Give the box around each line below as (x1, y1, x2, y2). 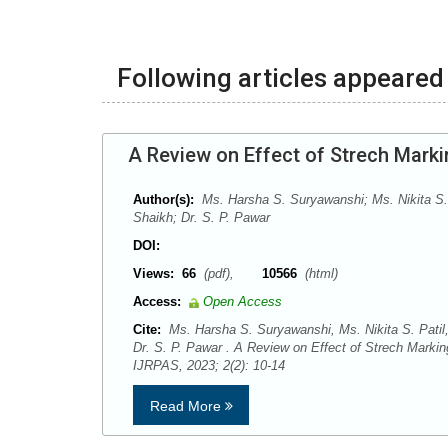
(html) (301, 266, 338, 282)
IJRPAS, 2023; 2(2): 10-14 (133, 358, 293, 374)
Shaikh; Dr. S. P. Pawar (133, 210, 270, 226)
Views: (133, 266, 174, 282)
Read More (149, 398, 225, 415)
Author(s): (133, 192, 194, 208)
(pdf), (200, 266, 262, 282)
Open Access (203, 294, 282, 310)
